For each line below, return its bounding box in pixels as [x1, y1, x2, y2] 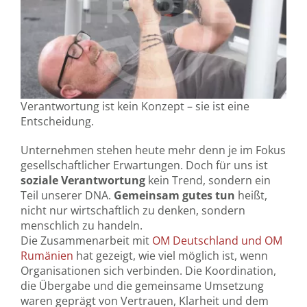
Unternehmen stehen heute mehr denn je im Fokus [20, 143, 286, 158]
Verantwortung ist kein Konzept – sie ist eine [20, 99, 249, 114]
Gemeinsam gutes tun [113, 188, 235, 203]
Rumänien [20, 248, 73, 263]
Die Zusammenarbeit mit [20, 233, 152, 248]
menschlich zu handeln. [20, 218, 143, 233]
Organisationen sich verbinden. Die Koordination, [20, 263, 276, 278]
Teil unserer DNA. [20, 188, 114, 203]
